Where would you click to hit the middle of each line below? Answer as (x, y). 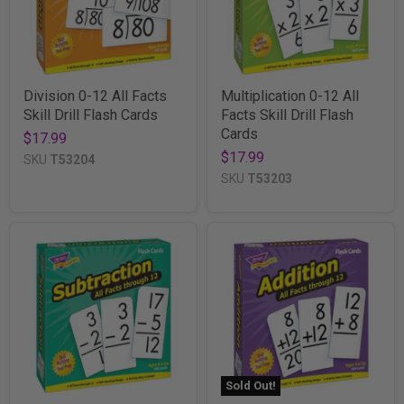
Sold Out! (251, 385)
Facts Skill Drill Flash (287, 115)
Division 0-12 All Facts (95, 96)
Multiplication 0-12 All (290, 96)
